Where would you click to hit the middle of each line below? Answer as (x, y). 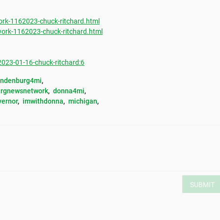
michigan (83, 101)
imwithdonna (43, 101)
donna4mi (69, 91)
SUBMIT (202, 185)
